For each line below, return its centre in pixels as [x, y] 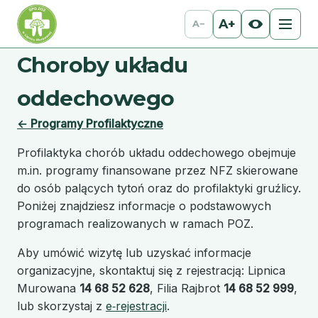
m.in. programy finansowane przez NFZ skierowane [158, 171]
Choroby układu [103, 65]
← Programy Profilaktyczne [90, 124]
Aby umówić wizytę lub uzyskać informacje [134, 253]
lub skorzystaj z [61, 306]
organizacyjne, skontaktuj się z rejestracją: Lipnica [151, 271]
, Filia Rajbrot [187, 289]
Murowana [48, 289]
